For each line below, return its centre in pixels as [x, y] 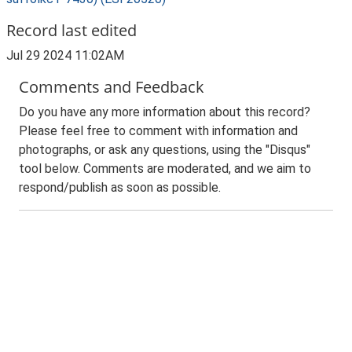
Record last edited [71, 30]
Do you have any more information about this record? [165, 112]
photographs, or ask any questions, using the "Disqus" [165, 150]
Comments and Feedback [112, 87]
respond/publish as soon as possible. [120, 187]
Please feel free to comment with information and [158, 131]
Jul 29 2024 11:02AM [65, 55]
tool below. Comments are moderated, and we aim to [165, 169]
